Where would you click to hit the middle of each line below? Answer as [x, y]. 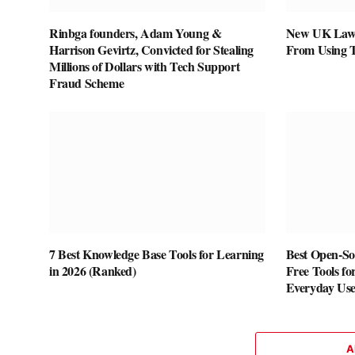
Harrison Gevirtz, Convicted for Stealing [152, 49]
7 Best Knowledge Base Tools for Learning [157, 254]
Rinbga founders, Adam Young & [136, 32]
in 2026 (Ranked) [93, 271]
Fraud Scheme [87, 82]
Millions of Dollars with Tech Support [145, 66]
